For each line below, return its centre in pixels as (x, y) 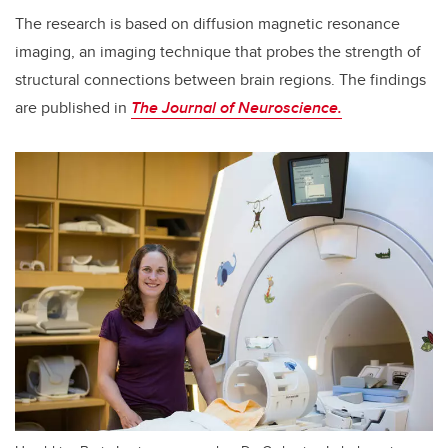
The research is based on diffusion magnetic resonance (207, 24)
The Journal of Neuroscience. (236, 108)
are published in (73, 108)
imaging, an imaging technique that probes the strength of (218, 52)
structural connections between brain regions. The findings (220, 80)
